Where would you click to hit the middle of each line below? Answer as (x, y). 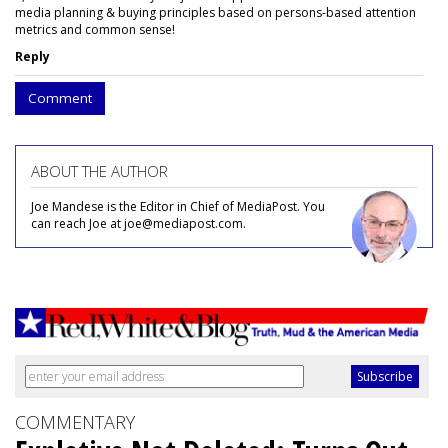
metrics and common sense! (96, 29)
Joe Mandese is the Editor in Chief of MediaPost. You (178, 206)
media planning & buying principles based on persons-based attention (215, 12)
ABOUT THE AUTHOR (99, 170)
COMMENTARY (75, 422)
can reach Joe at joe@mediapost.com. (138, 223)
